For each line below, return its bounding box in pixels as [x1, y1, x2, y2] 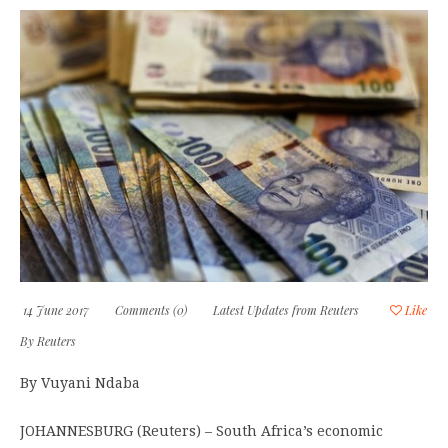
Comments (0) [115, 302, 187, 319]
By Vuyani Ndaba [20, 375, 140, 392]
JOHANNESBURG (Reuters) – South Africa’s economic [20, 423, 383, 440]
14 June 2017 [20, 302, 89, 319]
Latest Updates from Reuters [213, 302, 359, 319]
